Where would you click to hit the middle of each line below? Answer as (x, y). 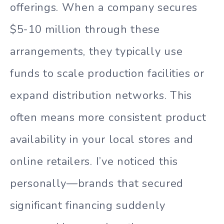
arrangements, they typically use (96, 52)
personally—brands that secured (97, 184)
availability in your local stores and (102, 140)
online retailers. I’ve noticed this (94, 162)
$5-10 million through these (85, 30)
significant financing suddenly (88, 206)
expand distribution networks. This (101, 96)
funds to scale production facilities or (107, 74)
